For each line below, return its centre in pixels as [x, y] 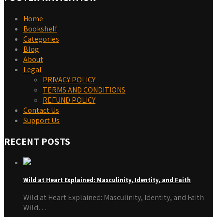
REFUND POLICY [69, 100]
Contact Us [41, 110]
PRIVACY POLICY [69, 79]
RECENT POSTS [37, 141]
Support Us [41, 120]
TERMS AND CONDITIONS [84, 90]
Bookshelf [40, 29]
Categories [41, 39]
